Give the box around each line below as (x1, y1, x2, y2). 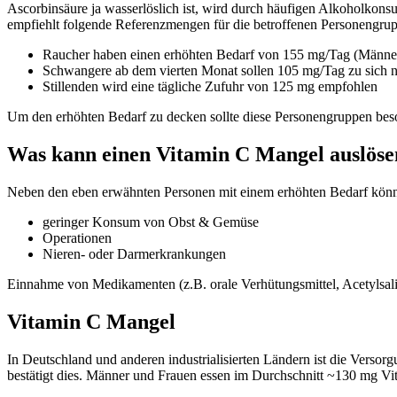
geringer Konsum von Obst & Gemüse (43, 214, 259, 230)
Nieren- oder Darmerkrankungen (43, 246, 226, 262)
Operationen (43, 230, 112, 246)
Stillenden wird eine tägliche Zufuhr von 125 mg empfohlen (43, 79, 378, 95)
